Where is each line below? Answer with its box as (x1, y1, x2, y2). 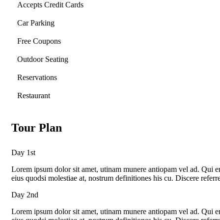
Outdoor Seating (17, 55, 68, 63)
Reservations (17, 73, 57, 82)
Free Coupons (17, 36, 61, 45)
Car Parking (17, 18, 55, 27)
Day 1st (11, 148, 35, 157)
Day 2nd (11, 190, 38, 199)
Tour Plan (11, 121, 62, 134)
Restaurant (17, 91, 50, 100)
